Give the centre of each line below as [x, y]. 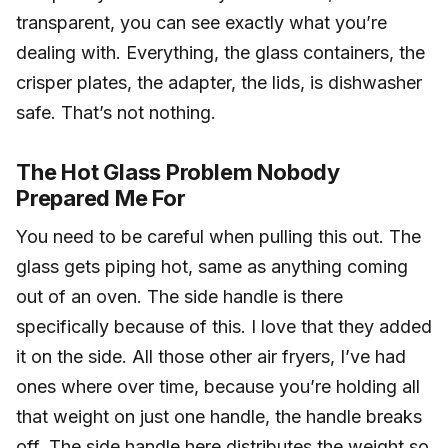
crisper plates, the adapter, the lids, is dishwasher [219, 83]
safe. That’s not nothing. [116, 113]
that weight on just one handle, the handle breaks [219, 417]
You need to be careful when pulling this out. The [218, 237]
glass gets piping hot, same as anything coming [212, 267]
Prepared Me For [101, 198]
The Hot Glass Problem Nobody [178, 172]
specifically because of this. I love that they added [224, 327]
